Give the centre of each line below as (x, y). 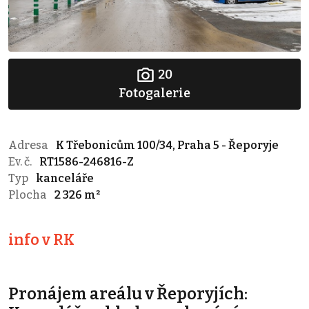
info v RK (41, 240)
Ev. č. (21, 161)
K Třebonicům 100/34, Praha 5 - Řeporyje (167, 145)
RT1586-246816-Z (87, 161)
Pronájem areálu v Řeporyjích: (128, 293)
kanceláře (65, 178)
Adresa (29, 145)
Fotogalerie (154, 93)
